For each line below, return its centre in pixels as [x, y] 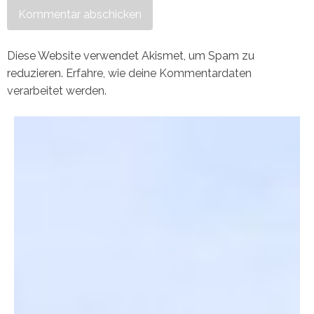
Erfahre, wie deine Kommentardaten [159, 73]
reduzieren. [36, 73]
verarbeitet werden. [57, 90]
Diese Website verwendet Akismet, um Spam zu [131, 55]
